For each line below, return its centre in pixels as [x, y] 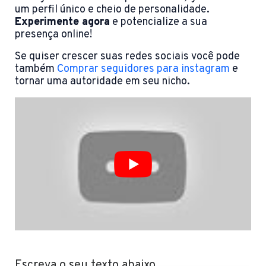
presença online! [53, 35]
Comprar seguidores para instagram [143, 69]
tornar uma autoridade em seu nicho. [102, 82]
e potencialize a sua [159, 22]
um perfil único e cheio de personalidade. [112, 10]
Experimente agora [62, 22]
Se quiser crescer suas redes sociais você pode [127, 57]
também [36, 69]
